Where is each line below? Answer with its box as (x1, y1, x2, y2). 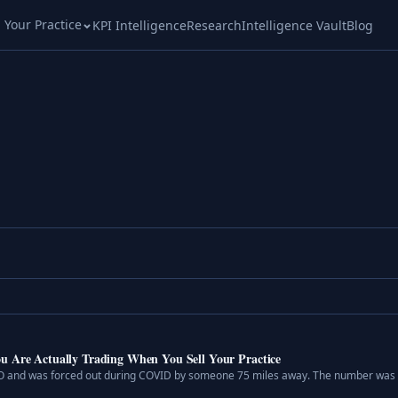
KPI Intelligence (92, 16, 187, 34)
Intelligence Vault (241, 16, 346, 34)
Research (186, 16, 242, 34)
